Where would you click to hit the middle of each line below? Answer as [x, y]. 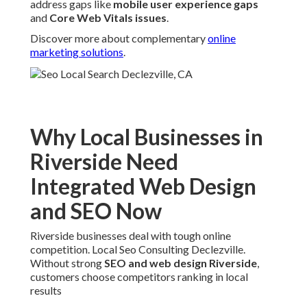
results [46, 291]
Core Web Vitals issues [108, 18]
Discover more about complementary [119, 38]
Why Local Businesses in [147, 137]
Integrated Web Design [143, 186]
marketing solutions [77, 52]
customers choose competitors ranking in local [139, 277]
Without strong [67, 263]
